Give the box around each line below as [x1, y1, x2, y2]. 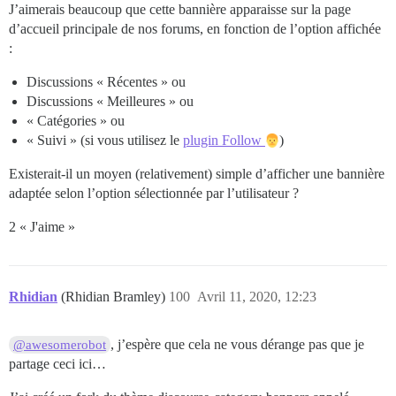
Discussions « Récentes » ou [27, 73, 186, 89]
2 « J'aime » [9, 218, 75, 234]
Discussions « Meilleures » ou [27, 93, 194, 109]
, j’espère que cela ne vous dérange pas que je [110, 336, 365, 352]
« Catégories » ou [27, 112, 125, 128]
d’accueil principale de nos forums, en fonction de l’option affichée [9, 20, 381, 36]
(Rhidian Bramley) [61, 288, 169, 304]
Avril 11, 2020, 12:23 [197, 288, 316, 304]
